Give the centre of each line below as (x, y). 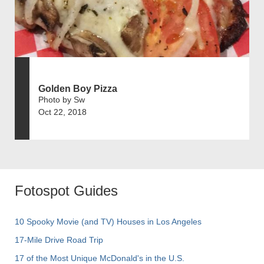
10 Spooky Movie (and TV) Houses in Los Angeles (108, 222)
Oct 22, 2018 (62, 112)
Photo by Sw (62, 100)
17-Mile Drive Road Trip (59, 240)
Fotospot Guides (66, 191)
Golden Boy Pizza (78, 89)
